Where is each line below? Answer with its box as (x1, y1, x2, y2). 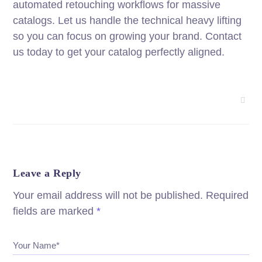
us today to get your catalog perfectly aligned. (13, 46, 225, 58)
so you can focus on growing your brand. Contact (13, 30, 242, 43)
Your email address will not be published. (13, 189, 204, 202)
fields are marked (13, 205, 97, 218)
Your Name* (13, 240, 60, 251)
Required (206, 189, 249, 202)
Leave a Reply (13, 167, 81, 180)
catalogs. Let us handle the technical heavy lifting (13, 15, 242, 27)
